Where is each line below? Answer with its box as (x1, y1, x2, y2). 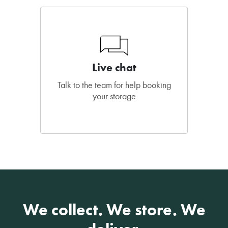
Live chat (92, 61, 136, 75)
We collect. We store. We (22, 199, 206, 220)
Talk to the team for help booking (57, 79, 171, 91)
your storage (92, 91, 136, 102)
